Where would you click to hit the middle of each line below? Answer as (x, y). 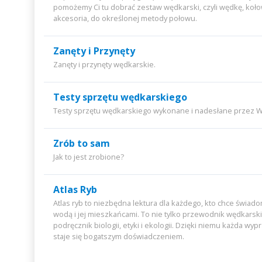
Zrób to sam (81, 143)
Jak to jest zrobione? (88, 157)
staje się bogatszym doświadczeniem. (118, 236)
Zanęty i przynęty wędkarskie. (104, 64)
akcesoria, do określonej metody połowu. (125, 18)
